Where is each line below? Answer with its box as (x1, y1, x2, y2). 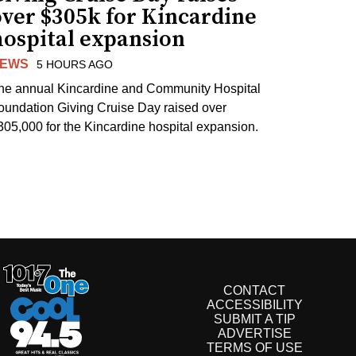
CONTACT (223, 283, 285, 297)
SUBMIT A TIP (213, 311, 296, 326)
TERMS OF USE (206, 340, 303, 354)
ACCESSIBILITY (206, 297, 303, 311)
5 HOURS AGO (37, 58, 114, 72)
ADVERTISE (217, 326, 292, 340)
